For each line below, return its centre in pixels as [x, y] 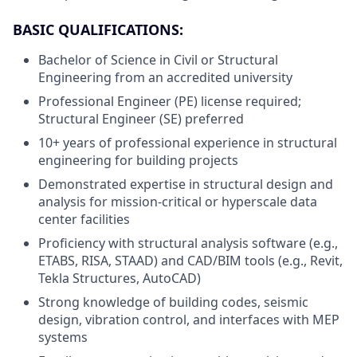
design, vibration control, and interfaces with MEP [189, 320]
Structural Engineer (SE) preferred [141, 119]
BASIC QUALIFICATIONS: [98, 29]
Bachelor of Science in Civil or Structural [158, 60]
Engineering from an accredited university [165, 77]
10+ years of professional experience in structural [188, 143]
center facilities [84, 219]
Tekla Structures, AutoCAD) [120, 278]
